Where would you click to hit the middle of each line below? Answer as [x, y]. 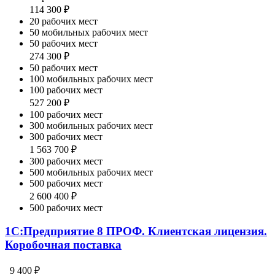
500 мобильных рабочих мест [91, 172]
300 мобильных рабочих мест [91, 125]
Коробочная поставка [63, 245]
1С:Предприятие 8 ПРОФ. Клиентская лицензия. [136, 231]
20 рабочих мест [64, 21]
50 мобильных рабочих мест [89, 32]
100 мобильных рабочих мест [91, 79]
